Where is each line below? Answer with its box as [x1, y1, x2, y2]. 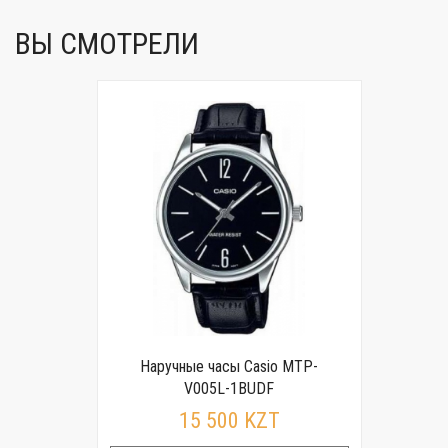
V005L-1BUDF [184, 379, 274, 398]
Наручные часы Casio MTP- [140, 357, 318, 376]
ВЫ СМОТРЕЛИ [15, 26, 199, 61]
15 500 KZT [178, 408, 280, 433]
